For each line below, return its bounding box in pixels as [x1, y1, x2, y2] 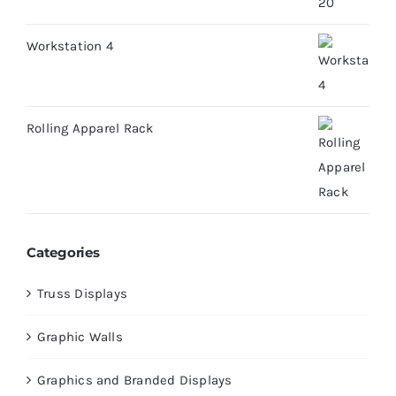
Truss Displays [36, 285, 128, 301]
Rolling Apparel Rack [26, 119, 154, 136]
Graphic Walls [36, 328, 123, 345]
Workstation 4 [26, 37, 113, 54]
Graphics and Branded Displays [36, 371, 232, 388]
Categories [26, 244, 100, 261]
